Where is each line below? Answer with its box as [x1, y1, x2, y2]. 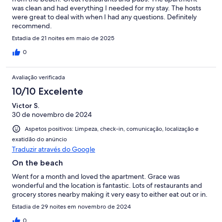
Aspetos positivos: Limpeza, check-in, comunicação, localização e [25, 124, 199, 133]
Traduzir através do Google [12, 145, 95, 154]
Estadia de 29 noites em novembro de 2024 [12, 203, 131, 211]
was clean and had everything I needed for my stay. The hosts [12, 3, 201, 12]
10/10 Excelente [12, 85, 83, 97]
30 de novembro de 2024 [12, 110, 92, 119]
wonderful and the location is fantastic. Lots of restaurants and [12, 181, 202, 190]
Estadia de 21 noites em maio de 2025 [12, 34, 114, 42]
